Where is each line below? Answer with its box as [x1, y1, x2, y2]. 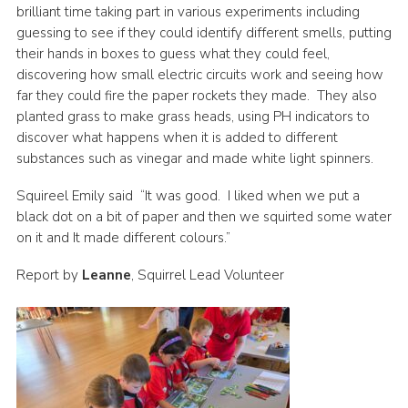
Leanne [81, 266, 131, 285]
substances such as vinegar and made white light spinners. [15, 149, 373, 168]
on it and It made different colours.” [15, 229, 230, 248]
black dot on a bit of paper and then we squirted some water [15, 208, 392, 227]
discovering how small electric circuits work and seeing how [15, 66, 383, 85]
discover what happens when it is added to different [15, 128, 338, 148]
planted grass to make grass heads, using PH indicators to [15, 107, 370, 127]
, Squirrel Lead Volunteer [130, 266, 284, 285]
